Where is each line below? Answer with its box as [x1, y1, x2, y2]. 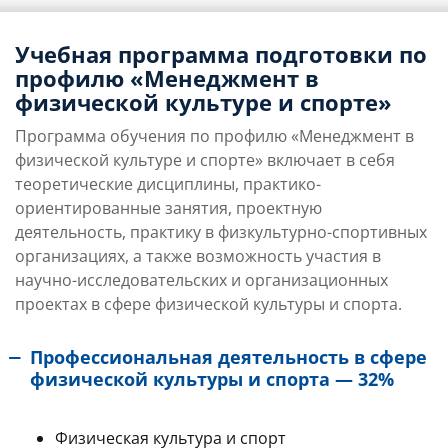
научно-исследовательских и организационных [15, 269, 388, 291]
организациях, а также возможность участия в [15, 245, 381, 267]
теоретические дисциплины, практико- [15, 173, 321, 195]
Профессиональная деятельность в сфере [30, 345, 427, 369]
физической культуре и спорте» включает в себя [15, 149, 395, 171]
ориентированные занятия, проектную [15, 197, 322, 219]
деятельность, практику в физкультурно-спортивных [15, 221, 427, 243]
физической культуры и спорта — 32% [30, 367, 394, 391]
